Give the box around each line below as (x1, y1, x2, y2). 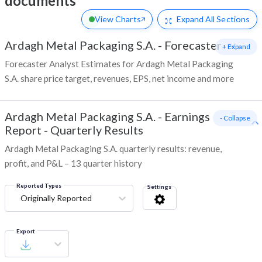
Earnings (164, 109, 210, 124)
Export (16, 227, 35, 235)
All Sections (204, 14, 250, 25)
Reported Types (16, 182, 61, 189)
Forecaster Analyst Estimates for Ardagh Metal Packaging (5, 58, 233, 70)
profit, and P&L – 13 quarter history (5, 158, 142, 169)
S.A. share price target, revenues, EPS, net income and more (5, 73, 234, 84)
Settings (147, 183, 171, 191)
